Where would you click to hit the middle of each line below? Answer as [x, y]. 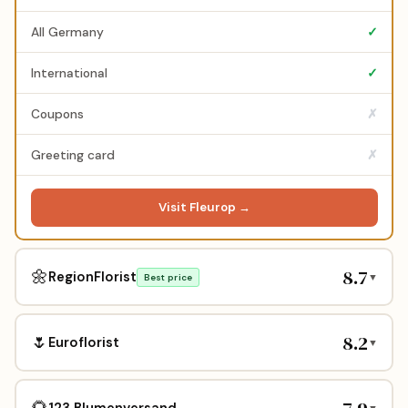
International [69, 72]
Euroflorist [83, 342]
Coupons [57, 113]
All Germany [67, 31]
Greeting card [72, 154]
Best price [168, 277]
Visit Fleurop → [204, 207]
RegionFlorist [92, 276]
